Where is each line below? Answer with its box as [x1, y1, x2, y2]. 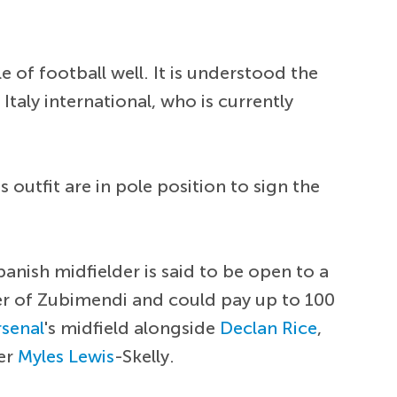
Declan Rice [220, 316, 318, 339]
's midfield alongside [44, 316, 221, 339]
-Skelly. [114, 345, 175, 367]
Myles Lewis [18, 345, 115, 367]
